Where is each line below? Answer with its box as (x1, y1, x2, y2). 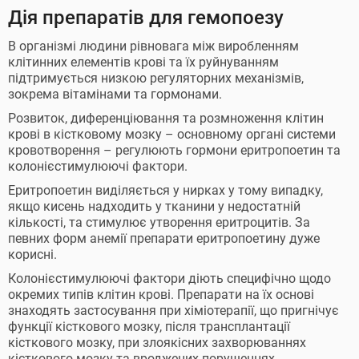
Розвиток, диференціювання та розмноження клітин (8, 111, 324, 126)
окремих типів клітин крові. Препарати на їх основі (8, 287, 314, 302)
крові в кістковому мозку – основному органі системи (8, 127, 336, 142)
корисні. (8, 247, 57, 262)
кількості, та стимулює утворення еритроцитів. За (8, 215, 310, 230)
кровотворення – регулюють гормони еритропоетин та (8, 143, 341, 158)
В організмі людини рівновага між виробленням (8, 38, 299, 54)
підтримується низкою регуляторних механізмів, (8, 71, 304, 86)
